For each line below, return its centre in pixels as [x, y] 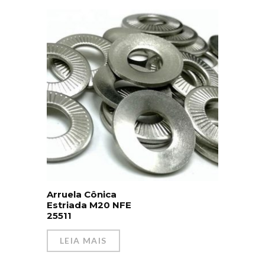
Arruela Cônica [82, 195]
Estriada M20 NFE [89, 205]
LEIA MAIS [83, 241]
